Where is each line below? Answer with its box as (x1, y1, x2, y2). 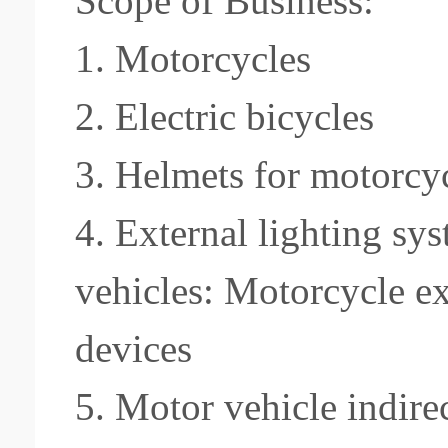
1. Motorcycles (75, 37, 311, 80)
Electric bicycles (115, 95, 374, 138)
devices (75, 327, 192, 370)
